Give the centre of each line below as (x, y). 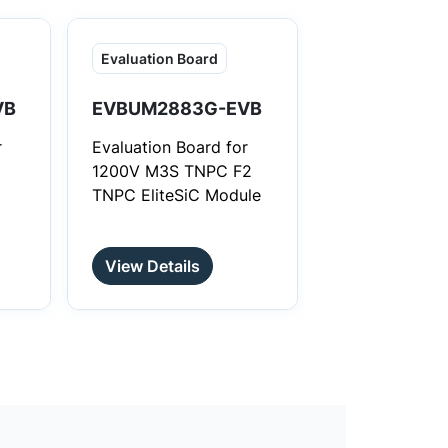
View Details (153, 266)
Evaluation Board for (170, 147)
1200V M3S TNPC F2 (172, 171)
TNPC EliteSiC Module (177, 195)
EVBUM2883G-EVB (177, 108)
